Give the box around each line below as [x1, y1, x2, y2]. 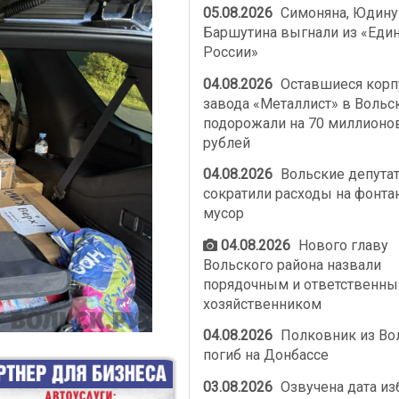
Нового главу [295, 236, 389, 254]
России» [202, 44, 258, 61]
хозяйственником [202, 295, 322, 313]
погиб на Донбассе [202, 346, 329, 364]
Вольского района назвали [202, 256, 381, 273]
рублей [202, 134, 250, 151]
